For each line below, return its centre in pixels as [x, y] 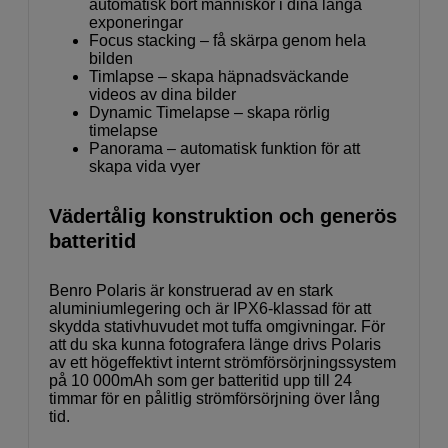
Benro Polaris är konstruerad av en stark [191, 290]
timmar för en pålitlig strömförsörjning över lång [214, 398]
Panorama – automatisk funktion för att [224, 148]
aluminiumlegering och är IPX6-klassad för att [210, 308]
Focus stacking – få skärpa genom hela [227, 40]
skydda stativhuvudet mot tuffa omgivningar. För [217, 326]
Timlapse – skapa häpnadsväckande [219, 76]
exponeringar [136, 22]
